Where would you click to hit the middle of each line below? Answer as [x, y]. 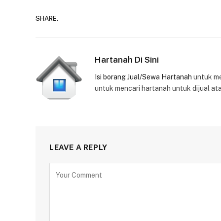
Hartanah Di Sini [127, 60]
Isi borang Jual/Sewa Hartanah [143, 77]
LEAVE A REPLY [78, 147]
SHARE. [47, 18]
